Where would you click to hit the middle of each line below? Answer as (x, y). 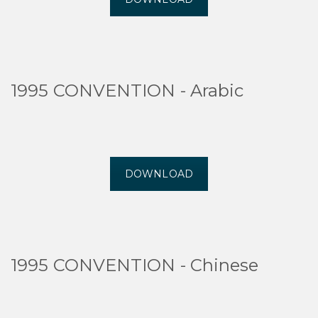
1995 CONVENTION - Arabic (127, 91)
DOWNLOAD (159, 174)
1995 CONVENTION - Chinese (135, 265)
